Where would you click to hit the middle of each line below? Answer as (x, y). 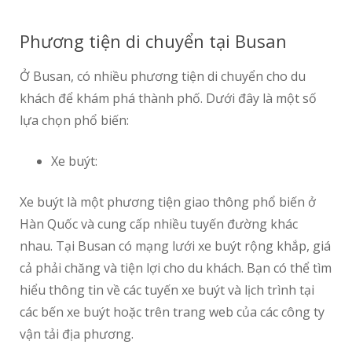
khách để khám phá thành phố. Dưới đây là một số (168, 99)
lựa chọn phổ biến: (74, 121)
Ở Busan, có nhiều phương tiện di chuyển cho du (163, 77)
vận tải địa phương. (77, 334)
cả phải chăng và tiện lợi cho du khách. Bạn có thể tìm (176, 268)
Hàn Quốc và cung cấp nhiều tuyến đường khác (159, 224)
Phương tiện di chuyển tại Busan (153, 41)
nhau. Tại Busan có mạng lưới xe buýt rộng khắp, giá (175, 246)
